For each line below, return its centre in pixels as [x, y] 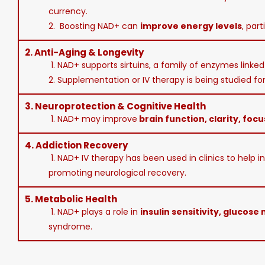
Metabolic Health [76, 199]
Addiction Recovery [82, 145]
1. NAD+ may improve [93, 119]
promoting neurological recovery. [117, 173]
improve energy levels [191, 26]
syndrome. [70, 227]
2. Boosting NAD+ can [94, 26]
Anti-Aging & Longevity [89, 52]
